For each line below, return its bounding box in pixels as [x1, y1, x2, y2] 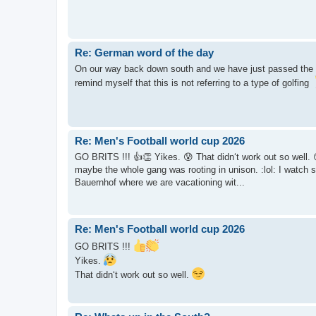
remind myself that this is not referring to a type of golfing [75, 77, 312, 88]
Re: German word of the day [75, 47, 214, 59]
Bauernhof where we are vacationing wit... [75, 176, 245, 188]
